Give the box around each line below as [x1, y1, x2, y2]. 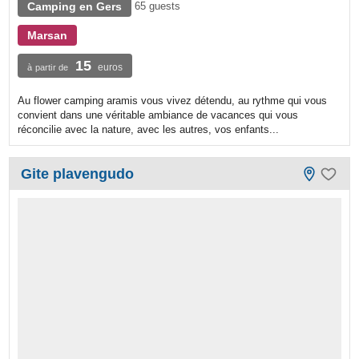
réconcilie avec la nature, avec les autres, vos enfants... [18, 123, 280, 136]
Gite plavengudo [21, 166, 135, 183]
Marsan [27, 29, 68, 42]
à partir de [27, 63, 69, 73]
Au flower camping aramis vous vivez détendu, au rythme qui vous [18, 95, 328, 107]
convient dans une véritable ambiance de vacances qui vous [18, 109, 299, 122]
